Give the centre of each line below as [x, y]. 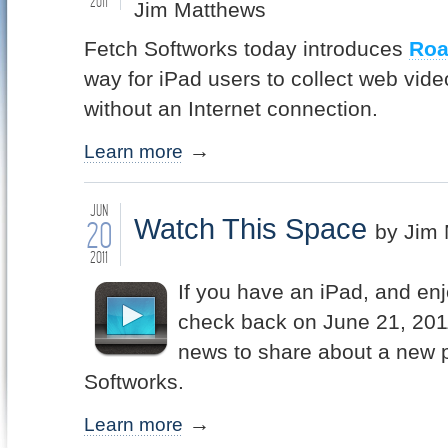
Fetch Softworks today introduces [246, 48]
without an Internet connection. [231, 108]
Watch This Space [250, 229]
